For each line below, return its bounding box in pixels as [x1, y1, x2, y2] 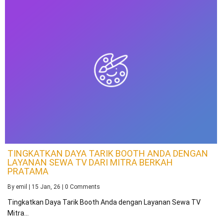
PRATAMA [7, 166, 49, 177]
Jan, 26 [40, 183, 60, 191]
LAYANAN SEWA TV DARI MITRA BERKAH [7, 157, 173, 168]
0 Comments [65, 183, 100, 191]
